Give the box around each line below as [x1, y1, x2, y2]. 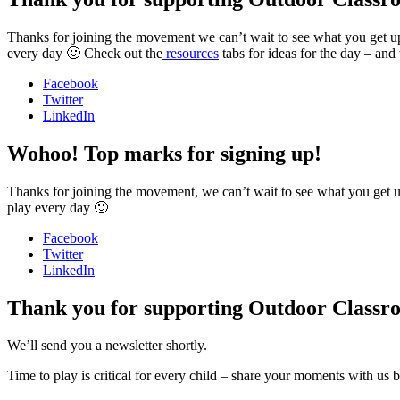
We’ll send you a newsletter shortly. [7, 337, 207, 354]
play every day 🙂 [7, 199, 108, 215]
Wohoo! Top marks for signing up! [7, 141, 321, 165]
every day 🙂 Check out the [7, 45, 162, 61]
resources [162, 45, 219, 61]
